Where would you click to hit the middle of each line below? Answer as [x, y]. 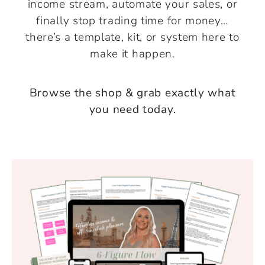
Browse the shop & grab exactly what [132, 93]
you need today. [132, 109]
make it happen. [132, 54]
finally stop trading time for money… [132, 20]
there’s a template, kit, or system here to [132, 37]
